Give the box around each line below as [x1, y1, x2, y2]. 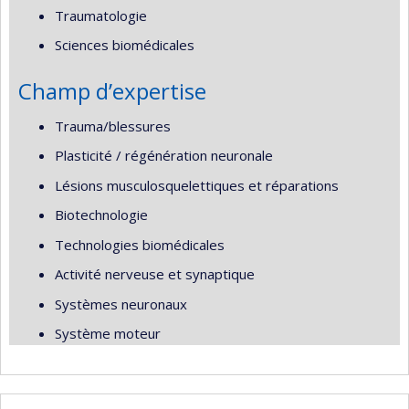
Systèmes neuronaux [55, 294, 187, 313]
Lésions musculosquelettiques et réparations [55, 175, 339, 194]
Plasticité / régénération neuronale [55, 146, 273, 164]
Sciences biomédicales [55, 36, 194, 54]
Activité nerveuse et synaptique [55, 265, 255, 283]
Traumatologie [55, 5, 147, 25]
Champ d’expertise [18, 76, 206, 106]
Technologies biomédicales [55, 235, 225, 254]
